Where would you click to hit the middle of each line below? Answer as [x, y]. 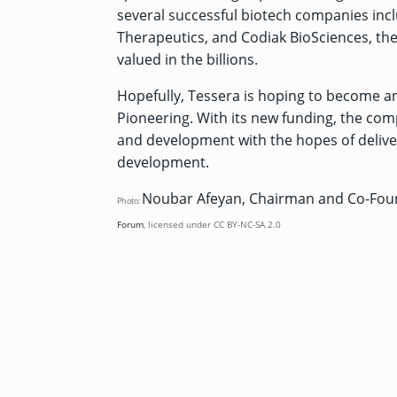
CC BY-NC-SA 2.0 [247, 224]
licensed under [181, 224]
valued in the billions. [187, 59]
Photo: [129, 200]
